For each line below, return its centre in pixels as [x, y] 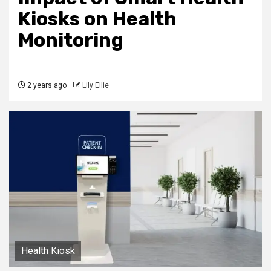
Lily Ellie [96, 86]
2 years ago [46, 86]
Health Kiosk [48, 250]
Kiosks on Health [97, 19]
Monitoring [71, 40]
